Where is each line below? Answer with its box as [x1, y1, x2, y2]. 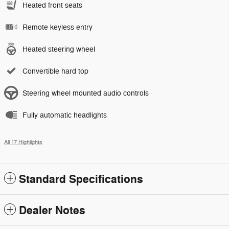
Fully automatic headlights [22, 110, 107, 120]
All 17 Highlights [4, 139, 42, 146]
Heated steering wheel [22, 44, 95, 54]
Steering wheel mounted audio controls [22, 88, 149, 98]
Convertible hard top [22, 66, 88, 76]
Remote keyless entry [22, 22, 93, 32]
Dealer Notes [19, 203, 85, 218]
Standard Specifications [19, 172, 143, 187]
